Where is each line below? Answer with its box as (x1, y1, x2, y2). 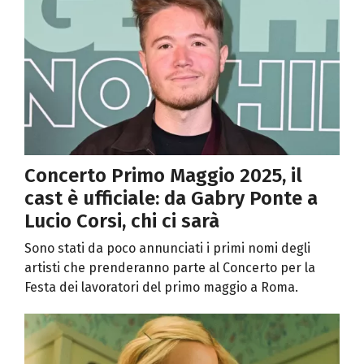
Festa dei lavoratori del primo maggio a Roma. (24, 279, 298, 295)
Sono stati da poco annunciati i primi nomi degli (24, 240, 310, 256)
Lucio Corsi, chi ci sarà (24, 209, 219, 232)
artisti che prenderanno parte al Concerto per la (24, 259, 315, 275)
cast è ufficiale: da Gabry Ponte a (24, 186, 318, 210)
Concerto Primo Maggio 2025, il (24, 163, 302, 187)
